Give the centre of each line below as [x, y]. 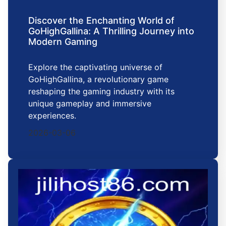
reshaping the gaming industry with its [101, 92]
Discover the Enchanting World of [101, 21]
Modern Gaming [63, 42]
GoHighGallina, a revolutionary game [98, 79]
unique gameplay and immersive [90, 104]
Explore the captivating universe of [95, 67]
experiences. [52, 116]
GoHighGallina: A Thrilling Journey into [111, 31]
